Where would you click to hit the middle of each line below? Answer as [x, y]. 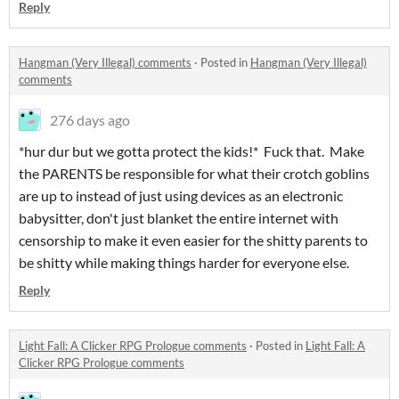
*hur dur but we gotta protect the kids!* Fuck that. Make [191, 151]
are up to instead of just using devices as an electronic [181, 195]
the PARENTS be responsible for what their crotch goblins [194, 173]
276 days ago [90, 120]
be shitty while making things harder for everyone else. [184, 262]
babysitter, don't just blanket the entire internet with [179, 218]
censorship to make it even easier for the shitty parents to [193, 240]
